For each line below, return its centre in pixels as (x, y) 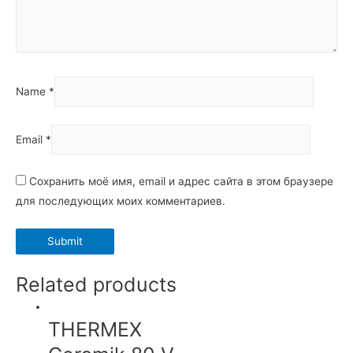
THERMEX (95, 329)
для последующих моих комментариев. (121, 201)
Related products (96, 284)
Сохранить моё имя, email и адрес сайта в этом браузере (181, 181)
